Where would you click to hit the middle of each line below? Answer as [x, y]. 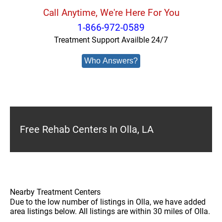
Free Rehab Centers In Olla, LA [87, 129]
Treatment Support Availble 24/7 [111, 40]
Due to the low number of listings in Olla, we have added [108, 202]
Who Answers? [111, 61]
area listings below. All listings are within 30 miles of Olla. [110, 211]
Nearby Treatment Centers [55, 192]
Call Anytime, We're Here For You [111, 13]
